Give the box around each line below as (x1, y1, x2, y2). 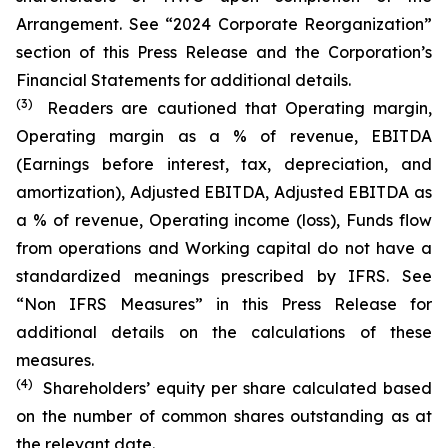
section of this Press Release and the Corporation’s (16, 42, 432, 62)
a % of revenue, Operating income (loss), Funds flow (16, 210, 432, 230)
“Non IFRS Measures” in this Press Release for (16, 294, 432, 314)
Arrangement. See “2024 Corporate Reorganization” (16, 14, 432, 34)
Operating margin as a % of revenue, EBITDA (16, 126, 432, 146)
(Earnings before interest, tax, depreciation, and (16, 154, 432, 174)
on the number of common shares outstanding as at (16, 406, 432, 426)
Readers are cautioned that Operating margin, (47, 98, 433, 118)
